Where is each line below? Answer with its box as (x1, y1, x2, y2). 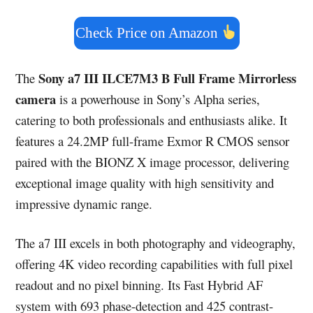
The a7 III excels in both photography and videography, (15, 234, 296, 252)
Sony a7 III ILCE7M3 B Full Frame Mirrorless (38, 68, 297, 88)
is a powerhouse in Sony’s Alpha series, (56, 90, 261, 108)
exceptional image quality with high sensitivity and (15, 174, 275, 192)
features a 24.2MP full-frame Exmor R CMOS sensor (15, 132, 290, 150)
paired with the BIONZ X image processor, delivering (15, 153, 290, 171)
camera (15, 89, 57, 109)
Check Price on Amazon (75, 24, 221, 42)
